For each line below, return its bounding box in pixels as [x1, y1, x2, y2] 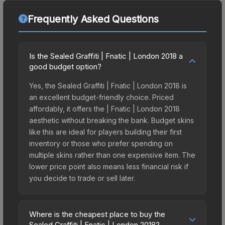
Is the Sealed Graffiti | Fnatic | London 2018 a [29, 51, 183, 61]
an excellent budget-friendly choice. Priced [29, 92, 174, 101]
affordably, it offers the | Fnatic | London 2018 [29, 104, 180, 113]
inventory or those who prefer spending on [29, 139, 173, 148]
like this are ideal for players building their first [29, 127, 182, 136]
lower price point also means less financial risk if [29, 162, 188, 171]
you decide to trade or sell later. [29, 173, 135, 182]
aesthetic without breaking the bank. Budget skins [29, 116, 194, 125]
